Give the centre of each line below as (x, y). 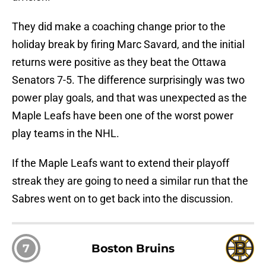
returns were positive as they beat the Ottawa (119, 62)
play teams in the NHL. (66, 134)
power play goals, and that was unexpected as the (129, 98)
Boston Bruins (133, 248)
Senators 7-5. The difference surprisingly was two (128, 80)
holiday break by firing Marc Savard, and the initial (128, 45)
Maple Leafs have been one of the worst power (123, 116)
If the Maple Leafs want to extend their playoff (121, 163)
